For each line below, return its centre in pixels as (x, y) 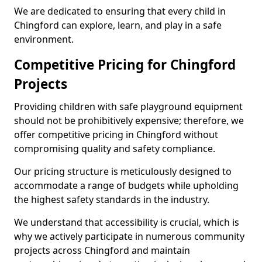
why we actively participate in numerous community (129, 236)
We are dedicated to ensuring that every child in (120, 11)
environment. (44, 39)
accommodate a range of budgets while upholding (126, 185)
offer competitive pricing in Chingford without (116, 135)
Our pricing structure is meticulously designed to (123, 171)
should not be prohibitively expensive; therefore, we (129, 120)
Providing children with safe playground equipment (128, 106)
